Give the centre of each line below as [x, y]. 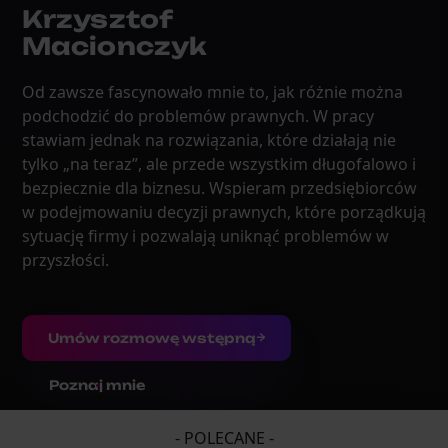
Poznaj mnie [97, 385]
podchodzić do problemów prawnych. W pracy [197, 116]
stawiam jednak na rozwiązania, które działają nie [208, 140]
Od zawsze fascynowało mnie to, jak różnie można [212, 92]
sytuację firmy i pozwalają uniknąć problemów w [205, 236]
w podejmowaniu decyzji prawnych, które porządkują [223, 212]
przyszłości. [65, 260]
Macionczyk [114, 45]
